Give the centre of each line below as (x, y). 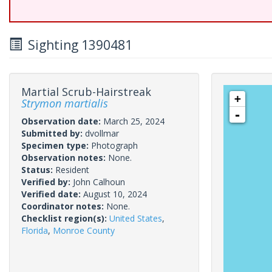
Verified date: (52, 194)
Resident (72, 170)
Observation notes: (65, 158)
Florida (35, 230)
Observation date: (62, 121)
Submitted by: (53, 133)
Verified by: (47, 182)
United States (136, 218)
